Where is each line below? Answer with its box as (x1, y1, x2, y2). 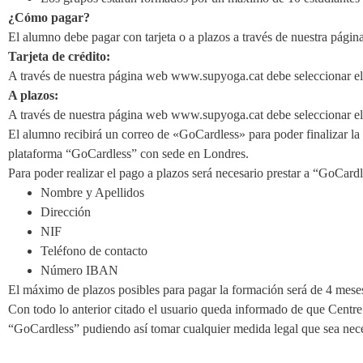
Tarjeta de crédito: (8, 49, 110, 63)
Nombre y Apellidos (41, 186, 144, 199)
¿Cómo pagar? (8, 11, 90, 24)
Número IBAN (41, 263, 122, 277)
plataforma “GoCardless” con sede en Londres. (8, 147, 249, 160)
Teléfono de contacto (41, 244, 147, 258)
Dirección (41, 205, 91, 219)
